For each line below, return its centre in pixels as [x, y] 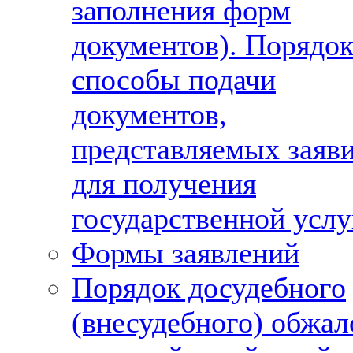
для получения [164, 184]
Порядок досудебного [209, 288]
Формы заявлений [186, 253]
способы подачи [174, 80]
